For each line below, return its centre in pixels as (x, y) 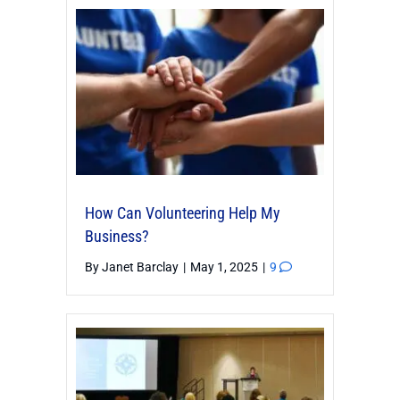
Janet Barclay (140, 267)
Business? (117, 236)
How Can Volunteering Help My (183, 212)
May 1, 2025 (225, 267)
